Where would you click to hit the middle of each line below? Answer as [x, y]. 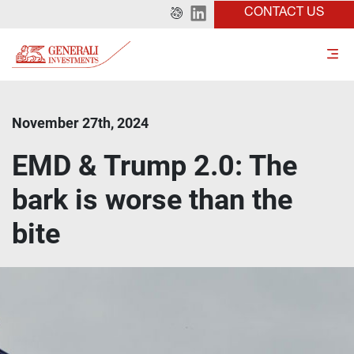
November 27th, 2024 [80, 123]
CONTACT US [284, 13]
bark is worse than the [152, 200]
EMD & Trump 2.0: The [154, 166]
